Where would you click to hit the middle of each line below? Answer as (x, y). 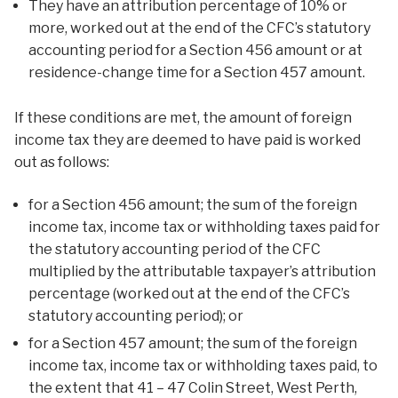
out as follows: (62, 163)
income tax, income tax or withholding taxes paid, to (203, 365)
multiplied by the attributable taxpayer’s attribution (202, 271)
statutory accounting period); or (136, 315)
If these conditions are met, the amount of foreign (183, 118)
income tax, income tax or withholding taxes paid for (204, 227)
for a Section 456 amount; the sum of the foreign (193, 204)
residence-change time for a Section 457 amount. (197, 73)
